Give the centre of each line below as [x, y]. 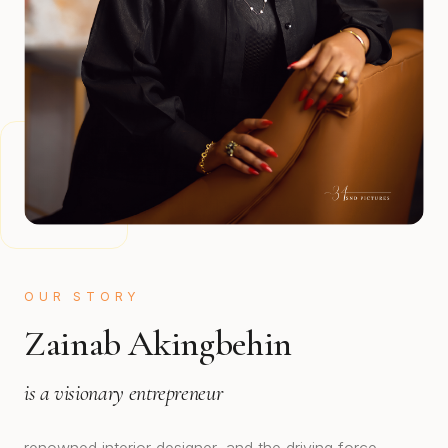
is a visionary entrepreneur [123, 393]
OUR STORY [82, 297]
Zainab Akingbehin [158, 344]
